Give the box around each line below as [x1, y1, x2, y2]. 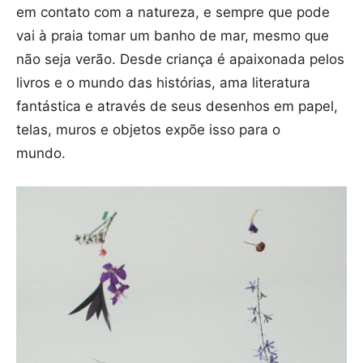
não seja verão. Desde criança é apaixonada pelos [16, 51, 344, 68]
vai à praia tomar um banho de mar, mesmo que [16, 28, 329, 45]
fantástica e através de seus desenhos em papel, [16, 98, 338, 115]
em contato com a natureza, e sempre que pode [16, 4, 330, 21]
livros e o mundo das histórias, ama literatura [16, 75, 310, 92]
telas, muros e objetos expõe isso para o [16, 122, 280, 139]
